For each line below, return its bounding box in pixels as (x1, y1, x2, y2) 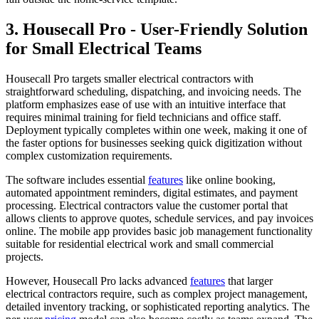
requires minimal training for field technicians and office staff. (6, 110, 281, 123)
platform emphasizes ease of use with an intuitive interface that (6, 98, 286, 110)
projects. (6, 250, 43, 263)
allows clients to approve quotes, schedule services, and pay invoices (6, 211, 313, 224)
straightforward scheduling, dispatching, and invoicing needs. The (6, 85, 301, 98)
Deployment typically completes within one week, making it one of (6, 123, 307, 136)
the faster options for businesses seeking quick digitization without (6, 136, 302, 149)
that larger (225, 274, 273, 287)
